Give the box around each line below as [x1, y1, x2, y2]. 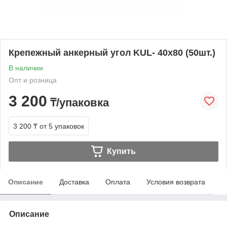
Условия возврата [146, 177, 205, 186]
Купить [106, 146, 136, 156]
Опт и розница [9, 75, 57, 84]
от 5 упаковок [40, 122, 84, 130]
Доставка [59, 177, 89, 186]
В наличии [9, 63, 43, 72]
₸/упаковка [47, 96, 109, 109]
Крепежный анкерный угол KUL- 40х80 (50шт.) [9, 47, 215, 58]
